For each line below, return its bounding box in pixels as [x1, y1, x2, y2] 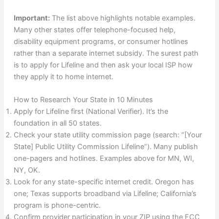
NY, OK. [13, 165, 40, 175]
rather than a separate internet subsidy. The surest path [13, 48, 198, 58]
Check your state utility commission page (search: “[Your [13, 130, 202, 139]
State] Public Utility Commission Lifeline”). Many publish [13, 142, 198, 151]
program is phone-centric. [13, 200, 101, 210]
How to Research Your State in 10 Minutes [13, 95, 153, 104]
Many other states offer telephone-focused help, [13, 25, 175, 34]
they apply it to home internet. [13, 72, 113, 81]
